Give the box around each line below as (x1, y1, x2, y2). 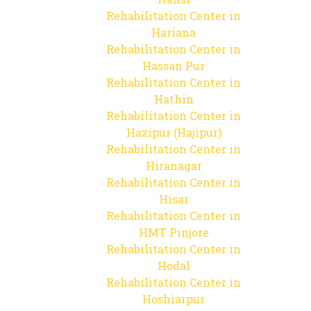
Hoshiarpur (142, 292, 205, 306)
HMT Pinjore (138, 225, 209, 239)
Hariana (151, 25, 196, 40)
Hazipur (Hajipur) (126, 125, 221, 140)
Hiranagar (145, 158, 202, 173)
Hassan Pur (142, 58, 205, 73)
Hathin (153, 92, 194, 106)
